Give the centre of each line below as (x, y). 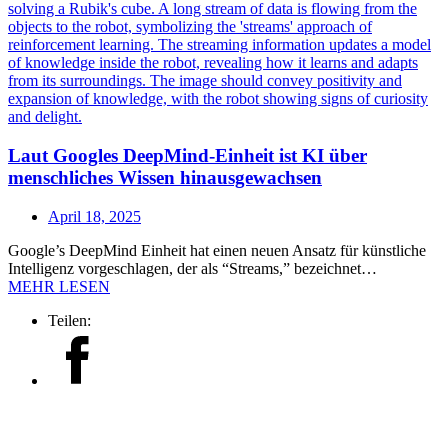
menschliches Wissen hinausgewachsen (165, 177)
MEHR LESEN (59, 286)
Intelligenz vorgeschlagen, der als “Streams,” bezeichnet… (192, 268)
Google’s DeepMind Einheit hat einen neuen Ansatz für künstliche (217, 250)
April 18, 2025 (94, 216)
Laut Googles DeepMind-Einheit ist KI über (187, 155)
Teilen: (69, 320)
